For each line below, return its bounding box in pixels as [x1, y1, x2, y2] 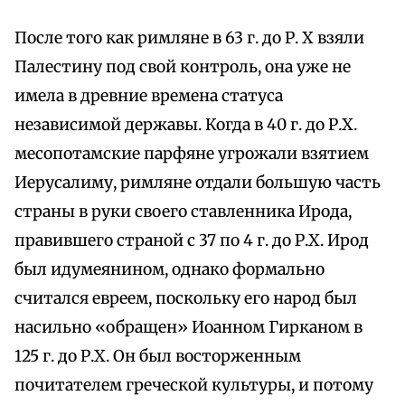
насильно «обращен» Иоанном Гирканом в [14, 317, 363, 338]
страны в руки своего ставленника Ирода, [14, 202, 352, 222]
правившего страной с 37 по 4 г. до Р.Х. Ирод [14, 231, 369, 251]
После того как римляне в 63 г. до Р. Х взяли [14, 28, 364, 49]
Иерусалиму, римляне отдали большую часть [14, 173, 381, 193]
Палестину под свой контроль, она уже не [14, 57, 351, 78]
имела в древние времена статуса [14, 86, 283, 107]
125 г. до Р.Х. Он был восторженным [14, 346, 301, 367]
